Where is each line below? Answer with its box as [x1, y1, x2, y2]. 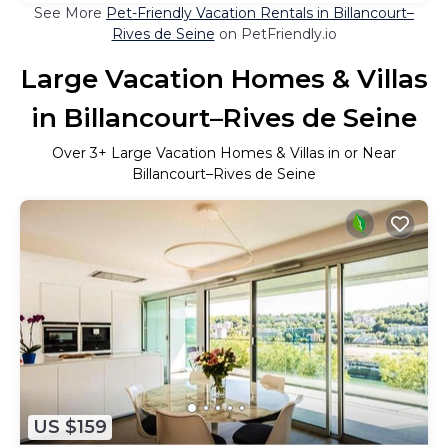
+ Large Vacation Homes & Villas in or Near [98, 143, 396, 162]
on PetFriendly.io [214, 24, 337, 43]
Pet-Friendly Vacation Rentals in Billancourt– [106, 3, 414, 22]
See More [34, 3, 106, 22]
